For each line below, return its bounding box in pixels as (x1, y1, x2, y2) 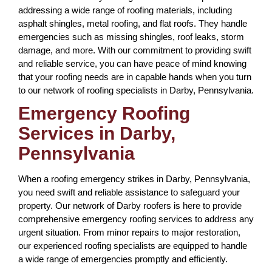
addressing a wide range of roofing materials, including (18, 5, 232, 15)
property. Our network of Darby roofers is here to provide (18, 200, 242, 211)
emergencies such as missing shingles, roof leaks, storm (18, 32, 244, 42)
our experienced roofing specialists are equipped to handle (18, 240, 247, 251)
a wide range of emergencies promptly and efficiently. (18, 254, 228, 264)
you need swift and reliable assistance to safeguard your (18, 187, 240, 197)
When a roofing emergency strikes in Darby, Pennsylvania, (18, 174, 250, 184)
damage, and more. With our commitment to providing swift (18, 45, 251, 55)
